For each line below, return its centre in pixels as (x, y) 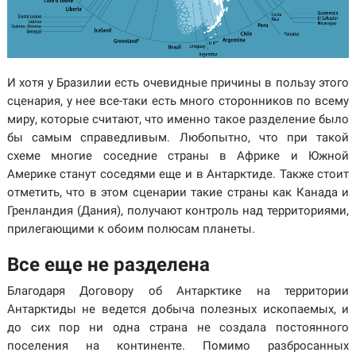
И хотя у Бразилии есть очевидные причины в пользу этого (178, 83)
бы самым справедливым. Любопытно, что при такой (178, 137)
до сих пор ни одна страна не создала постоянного (178, 327)
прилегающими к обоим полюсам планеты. (131, 229)
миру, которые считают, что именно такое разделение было (178, 119)
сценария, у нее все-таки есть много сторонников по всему (178, 101)
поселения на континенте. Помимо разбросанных (178, 346)
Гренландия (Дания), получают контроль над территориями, (178, 211)
